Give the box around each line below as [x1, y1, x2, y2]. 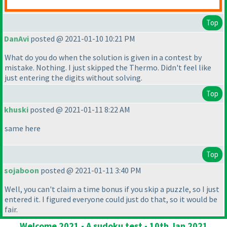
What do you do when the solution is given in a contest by [5, 52, 202, 63]
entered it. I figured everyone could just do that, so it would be [5, 194, 217, 205]
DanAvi [4, 33, 29, 44]
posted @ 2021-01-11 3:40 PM [39, 165, 141, 176]
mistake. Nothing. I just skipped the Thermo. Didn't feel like [5, 62, 211, 73]
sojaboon [4, 165, 39, 176]
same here [5, 123, 41, 134]
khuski [4, 104, 28, 115]
